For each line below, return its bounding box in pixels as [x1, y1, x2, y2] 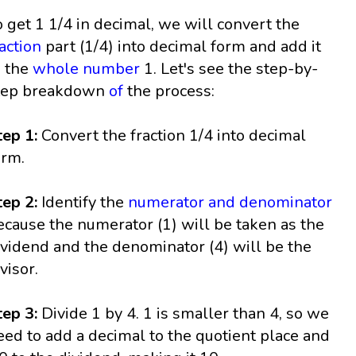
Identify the [37, 192, 129, 214]
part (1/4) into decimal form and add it [41, 36, 322, 58]
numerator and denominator [128, 192, 333, 214]
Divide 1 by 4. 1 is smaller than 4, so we [37, 303, 330, 325]
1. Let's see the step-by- [140, 58, 319, 80]
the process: [123, 80, 215, 103]
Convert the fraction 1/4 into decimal [41, 125, 307, 147]
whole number [33, 58, 141, 80]
